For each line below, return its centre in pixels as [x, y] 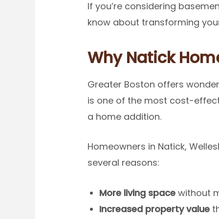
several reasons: [123, 163]
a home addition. [124, 116]
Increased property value [154, 209]
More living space [137, 193]
